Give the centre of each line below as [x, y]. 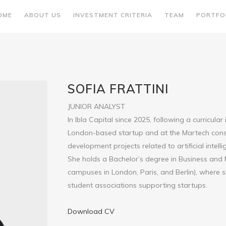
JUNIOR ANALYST [96, 106]
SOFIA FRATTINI [118, 89]
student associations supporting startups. [137, 185]
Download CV [91, 211]
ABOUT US [43, 15]
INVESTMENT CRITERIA [113, 15]
